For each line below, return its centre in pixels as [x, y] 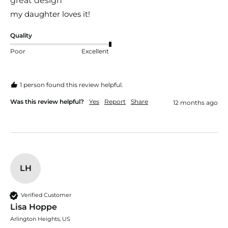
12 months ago [195, 102]
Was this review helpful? [47, 101]
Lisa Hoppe [34, 207]
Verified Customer [46, 195]
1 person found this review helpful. [72, 84]
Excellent [95, 51]
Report [115, 101]
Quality [21, 35]
